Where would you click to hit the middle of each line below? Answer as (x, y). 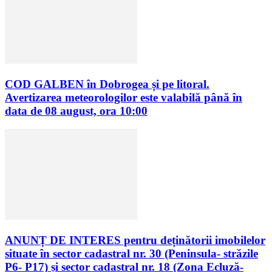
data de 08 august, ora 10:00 (76, 110)
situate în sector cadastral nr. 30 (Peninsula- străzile (131, 253)
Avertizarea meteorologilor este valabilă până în (124, 97)
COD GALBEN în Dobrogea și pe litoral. (107, 84)
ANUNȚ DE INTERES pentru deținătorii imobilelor (135, 240)
